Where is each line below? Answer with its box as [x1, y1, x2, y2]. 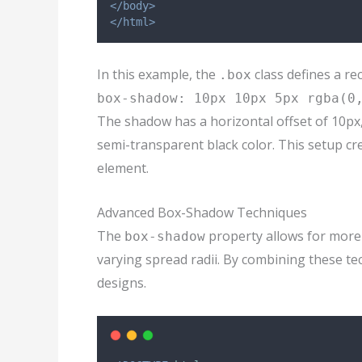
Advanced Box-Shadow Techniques [97, 203, 307, 221]
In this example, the [97, 65, 219, 84]
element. [97, 159, 149, 178]
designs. [97, 273, 146, 292]
